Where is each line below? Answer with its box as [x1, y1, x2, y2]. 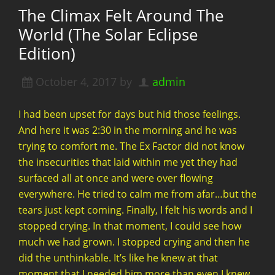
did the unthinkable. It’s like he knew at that [18, 251, 218, 265]
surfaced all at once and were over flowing [18, 171, 213, 185]
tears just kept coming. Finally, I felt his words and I [18, 203, 252, 217]
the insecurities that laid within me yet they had [18, 155, 238, 169]
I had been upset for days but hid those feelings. [18, 107, 241, 121]
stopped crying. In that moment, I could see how [18, 219, 241, 233]
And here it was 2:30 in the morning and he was [18, 123, 237, 137]
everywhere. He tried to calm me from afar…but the [18, 187, 257, 201]
